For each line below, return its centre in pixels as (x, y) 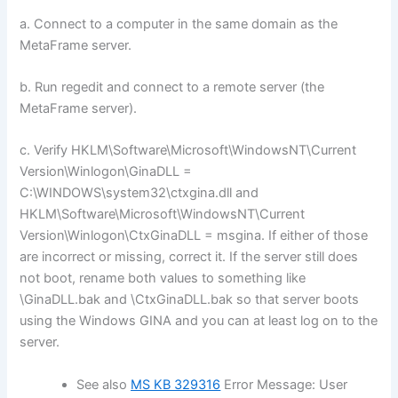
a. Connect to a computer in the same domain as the (179, 24)
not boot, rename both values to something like (163, 279)
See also (104, 384)
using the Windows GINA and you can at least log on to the (199, 321)
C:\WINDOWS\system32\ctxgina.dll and (139, 193)
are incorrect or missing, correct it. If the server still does (189, 257)
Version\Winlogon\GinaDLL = (106, 172)
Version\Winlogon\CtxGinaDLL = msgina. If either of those (194, 236)
